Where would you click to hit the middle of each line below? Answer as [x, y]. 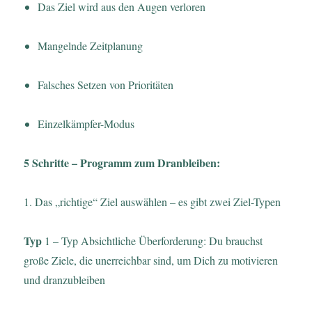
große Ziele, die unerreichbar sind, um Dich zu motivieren [151, 260]
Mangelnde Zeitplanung [91, 45]
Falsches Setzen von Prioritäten [106, 84]
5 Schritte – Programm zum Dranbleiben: [122, 162]
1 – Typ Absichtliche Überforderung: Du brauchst [153, 240]
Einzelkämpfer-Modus [86, 123]
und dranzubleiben [65, 279]
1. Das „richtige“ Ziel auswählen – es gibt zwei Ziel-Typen [153, 201]
